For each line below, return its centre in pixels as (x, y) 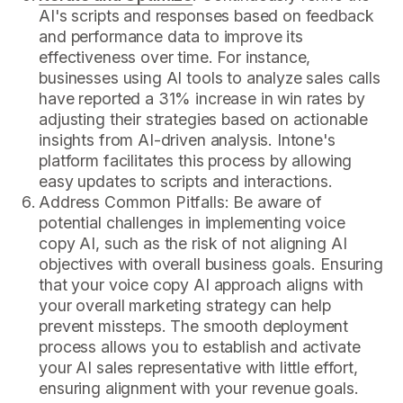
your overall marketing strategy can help (185, 306)
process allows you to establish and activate (200, 347)
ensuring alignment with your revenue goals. (199, 389)
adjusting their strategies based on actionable (204, 120)
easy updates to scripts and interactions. (186, 182)
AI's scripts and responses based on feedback (206, 16)
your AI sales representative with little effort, (198, 368)
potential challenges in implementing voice (192, 223)
